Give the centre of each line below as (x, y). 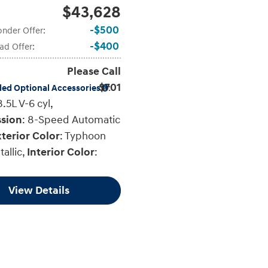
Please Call (94, 71)
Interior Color (61, 152)
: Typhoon (83, 136)
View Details (39, 190)
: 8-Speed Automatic (71, 120)
